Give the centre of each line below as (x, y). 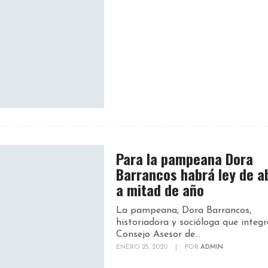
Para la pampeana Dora (185, 158)
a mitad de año (160, 189)
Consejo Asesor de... (158, 234)
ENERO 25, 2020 (143, 247)
